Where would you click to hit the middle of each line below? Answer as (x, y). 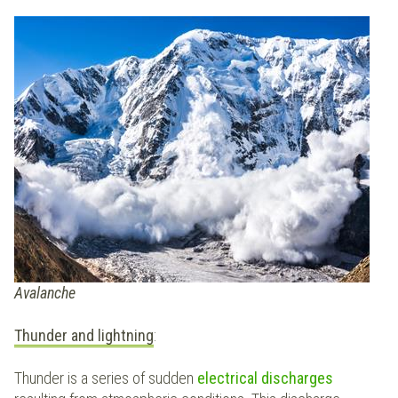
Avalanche (45, 293)
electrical (229, 378)
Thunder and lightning (84, 336)
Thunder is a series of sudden (106, 378)
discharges (297, 378)
